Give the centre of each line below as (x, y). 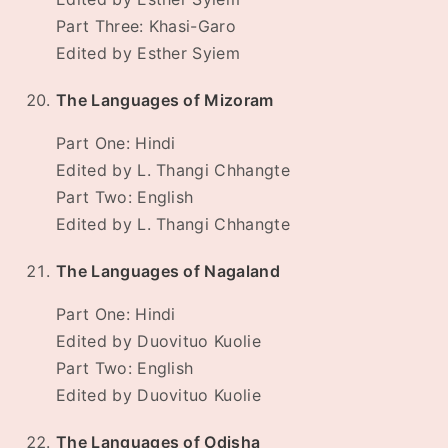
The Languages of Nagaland (168, 271)
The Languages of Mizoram (165, 100)
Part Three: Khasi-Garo (146, 26)
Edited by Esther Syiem (148, 53)
